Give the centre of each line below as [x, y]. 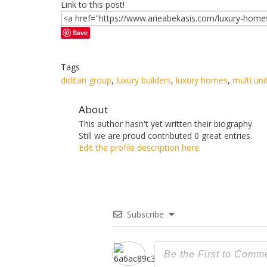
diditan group [86, 80]
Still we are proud [113, 136]
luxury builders [144, 80]
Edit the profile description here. [140, 148]
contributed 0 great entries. [200, 136]
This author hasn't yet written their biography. [166, 124]
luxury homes [202, 80]
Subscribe [146, 215]
